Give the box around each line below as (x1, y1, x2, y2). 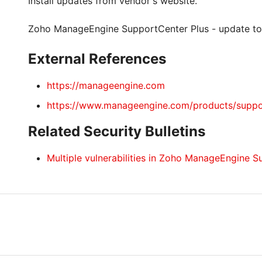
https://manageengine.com (47, 80, 165, 91)
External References (28, 50, 166, 67)
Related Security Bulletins (28, 123, 205, 140)
